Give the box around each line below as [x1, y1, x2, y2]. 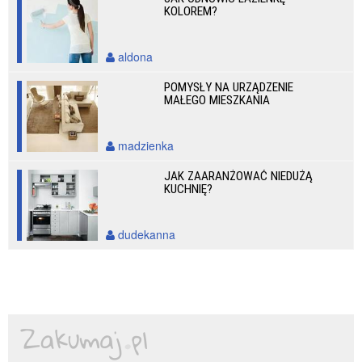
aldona [115, 48, 153, 65]
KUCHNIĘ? [164, 182, 213, 196]
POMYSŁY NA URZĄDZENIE [164, 80, 294, 95]
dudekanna [115, 226, 175, 242]
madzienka [115, 137, 174, 154]
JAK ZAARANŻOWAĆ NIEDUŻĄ [164, 169, 314, 183]
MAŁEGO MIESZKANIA [164, 93, 271, 107]
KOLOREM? [164, 4, 218, 19]
